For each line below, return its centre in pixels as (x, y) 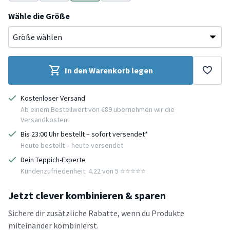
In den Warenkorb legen (109, 70)
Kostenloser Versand (53, 98)
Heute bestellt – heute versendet (72, 145)
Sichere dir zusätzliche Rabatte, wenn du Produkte (96, 213)
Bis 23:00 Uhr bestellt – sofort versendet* (84, 134)
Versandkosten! (45, 119)
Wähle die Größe (39, 16)
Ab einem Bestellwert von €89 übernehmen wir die (98, 109)
